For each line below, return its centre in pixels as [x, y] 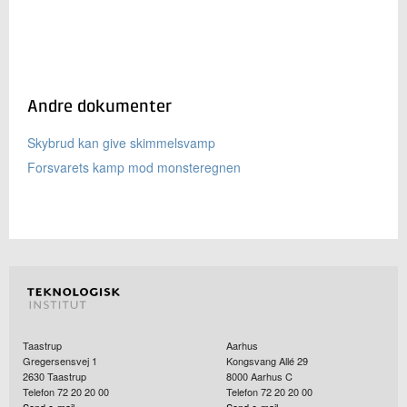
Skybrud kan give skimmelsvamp [121, 142]
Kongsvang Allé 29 [267, 360]
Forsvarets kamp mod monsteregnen [134, 167]
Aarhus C [272, 376]
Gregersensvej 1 [60, 360]
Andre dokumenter [99, 106]
